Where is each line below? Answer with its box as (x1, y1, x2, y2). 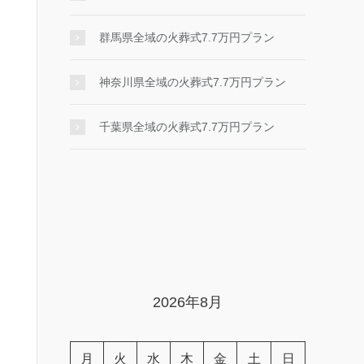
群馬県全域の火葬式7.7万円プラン (99, 31, 275, 44)
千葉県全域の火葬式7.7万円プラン (99, 120, 275, 133)
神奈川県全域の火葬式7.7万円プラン (99, 76, 286, 89)
